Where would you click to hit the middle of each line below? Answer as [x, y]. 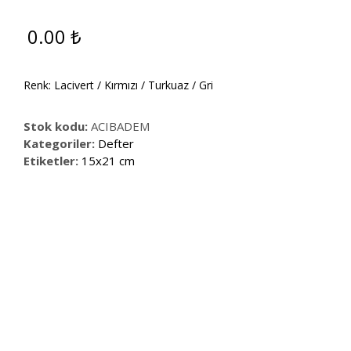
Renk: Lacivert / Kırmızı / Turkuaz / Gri [119, 85]
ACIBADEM [121, 127]
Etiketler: [53, 161]
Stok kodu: [58, 127]
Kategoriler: [61, 144]
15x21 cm [109, 161]
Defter [116, 144]
